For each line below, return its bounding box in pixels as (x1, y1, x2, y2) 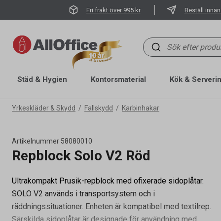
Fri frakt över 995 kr (86, 6, 141, 14)
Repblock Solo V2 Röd (12, 147, 150, 164)
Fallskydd (84, 104, 113, 112)
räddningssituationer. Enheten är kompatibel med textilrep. (12, 202, 211, 211)
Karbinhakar (122, 104, 159, 112)
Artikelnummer (12, 137, 59, 145)
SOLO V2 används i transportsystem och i (12, 189, 155, 198)
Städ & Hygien (17, 75, 67, 84)
